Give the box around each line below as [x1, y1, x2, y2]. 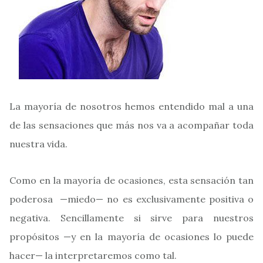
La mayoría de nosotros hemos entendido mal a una [9, 100, 254, 112]
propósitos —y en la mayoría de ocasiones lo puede [9, 231, 254, 242]
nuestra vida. [9, 138, 68, 150]
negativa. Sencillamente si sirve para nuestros [9, 212, 254, 224]
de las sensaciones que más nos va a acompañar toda [9, 119, 254, 131]
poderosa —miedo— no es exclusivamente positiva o [9, 193, 254, 205]
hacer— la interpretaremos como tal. [9, 249, 177, 261]
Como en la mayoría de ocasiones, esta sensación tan [9, 174, 254, 186]
